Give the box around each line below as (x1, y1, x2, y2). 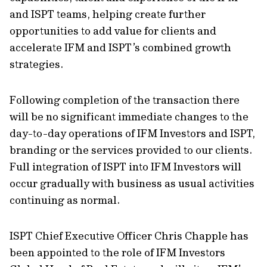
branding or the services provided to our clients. (10, 143, 252, 157)
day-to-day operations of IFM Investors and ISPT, (10, 126, 255, 140)
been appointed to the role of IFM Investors (10, 246, 225, 259)
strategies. (10, 57, 68, 71)
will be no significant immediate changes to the (10, 110, 249, 123)
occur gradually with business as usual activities (10, 176, 254, 190)
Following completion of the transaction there (10, 93, 240, 107)
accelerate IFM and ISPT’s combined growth (10, 41, 231, 54)
